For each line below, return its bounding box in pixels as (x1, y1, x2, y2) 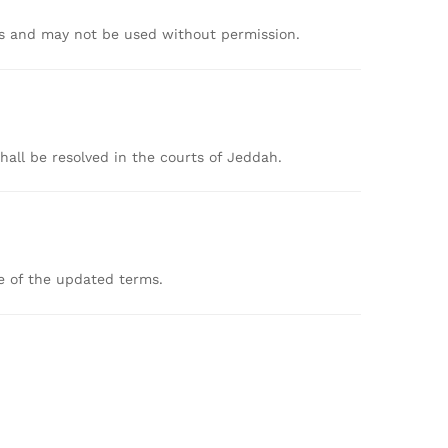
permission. (221, 25, 300, 42)
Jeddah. (227, 148, 282, 165)
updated (56, 271, 119, 288)
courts (160, 148, 209, 165)
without (162, 25, 221, 42)
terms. (119, 271, 163, 288)
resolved (52, 148, 114, 165)
